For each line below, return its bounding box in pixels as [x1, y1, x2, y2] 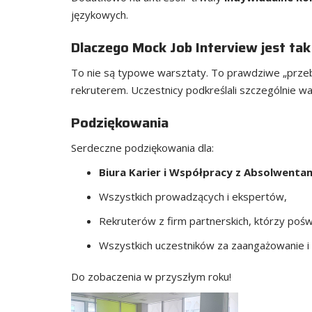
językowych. [71, 8, 128, 22]
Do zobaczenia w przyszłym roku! [71, 270, 231, 283]
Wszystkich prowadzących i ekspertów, [99, 189, 287, 203]
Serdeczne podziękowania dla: [71, 141, 214, 155]
